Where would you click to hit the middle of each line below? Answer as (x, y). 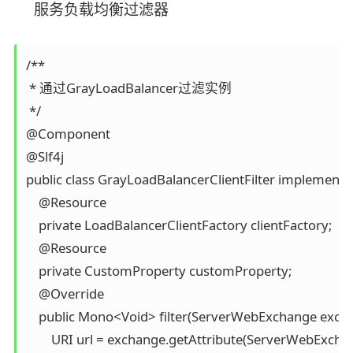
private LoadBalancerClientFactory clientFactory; (178, 225)
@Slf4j (45, 156)
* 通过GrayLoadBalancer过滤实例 (128, 87)
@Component (68, 133)
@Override (65, 293)
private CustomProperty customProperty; (158, 270)
